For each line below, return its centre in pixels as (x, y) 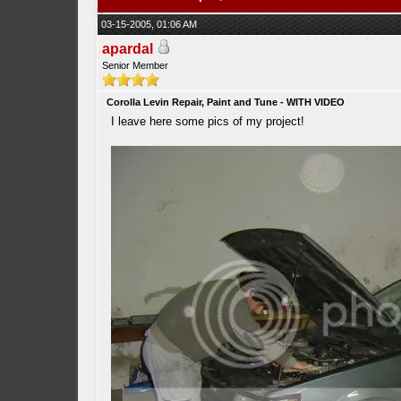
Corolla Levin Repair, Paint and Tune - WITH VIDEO (225, 102)
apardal (127, 49)
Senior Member (135, 65)
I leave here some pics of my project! (207, 121)
